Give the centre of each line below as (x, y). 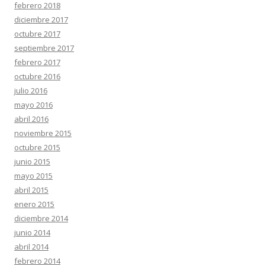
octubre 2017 (37, 34)
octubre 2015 (37, 147)
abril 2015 (31, 190)
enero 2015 (34, 204)
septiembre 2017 (44, 48)
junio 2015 (32, 161)
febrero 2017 (37, 62)
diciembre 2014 (41, 218)
